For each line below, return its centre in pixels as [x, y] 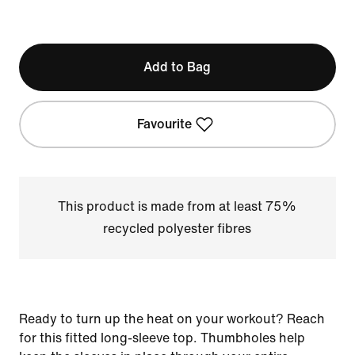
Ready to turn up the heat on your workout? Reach [172, 319]
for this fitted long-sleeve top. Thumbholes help [162, 338]
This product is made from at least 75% [177, 206]
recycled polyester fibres [177, 229]
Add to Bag [177, 67]
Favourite [165, 124]
